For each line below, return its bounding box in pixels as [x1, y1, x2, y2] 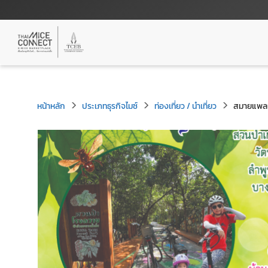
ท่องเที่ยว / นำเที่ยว [154, 100, 217, 112]
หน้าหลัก [37, 100, 65, 112]
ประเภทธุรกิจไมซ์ [82, 100, 138, 112]
